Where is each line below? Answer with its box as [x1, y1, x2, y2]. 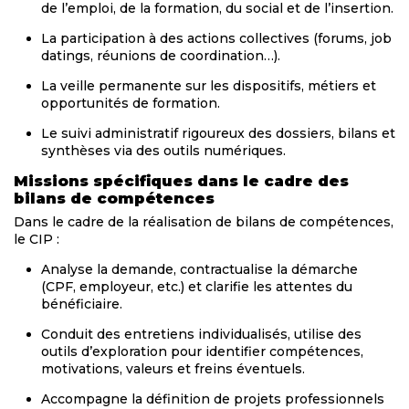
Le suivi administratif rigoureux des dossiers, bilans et [41, 125, 395, 142]
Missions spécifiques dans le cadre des [14, 172, 349, 191]
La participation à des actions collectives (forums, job [41, 30, 392, 47]
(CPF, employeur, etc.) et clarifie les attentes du [41, 278, 352, 296]
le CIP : [14, 231, 59, 248]
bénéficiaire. [41, 296, 122, 313]
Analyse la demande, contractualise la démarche [41, 261, 358, 278]
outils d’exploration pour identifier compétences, [41, 343, 363, 361]
